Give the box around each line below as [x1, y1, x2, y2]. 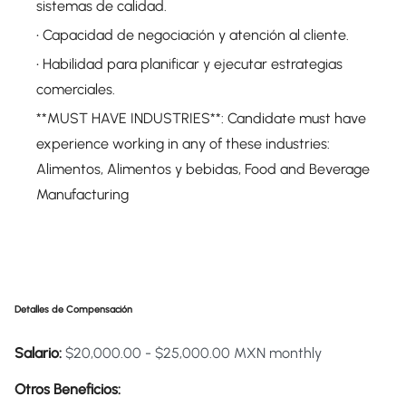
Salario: [14, 344, 62, 362]
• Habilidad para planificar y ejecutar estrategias [36, 55, 343, 73]
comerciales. [36, 81, 115, 99]
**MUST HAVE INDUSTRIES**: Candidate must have [36, 110, 366, 128]
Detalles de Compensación [14, 304, 132, 316]
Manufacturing [36, 186, 129, 204]
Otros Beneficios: [14, 381, 121, 398]
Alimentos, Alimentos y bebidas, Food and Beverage [36, 160, 370, 179]
